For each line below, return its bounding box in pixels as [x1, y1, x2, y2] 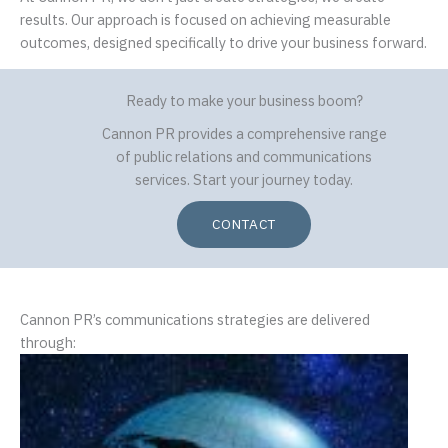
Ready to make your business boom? [125, 90, 363, 110]
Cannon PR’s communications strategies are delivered [20, 309, 370, 329]
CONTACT [212, 214, 276, 233]
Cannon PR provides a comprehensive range [101, 123, 387, 143]
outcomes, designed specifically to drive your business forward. [20, 33, 427, 53]
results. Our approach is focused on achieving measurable [20, 10, 391, 30]
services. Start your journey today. [135, 169, 353, 189]
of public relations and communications [116, 146, 372, 166]
